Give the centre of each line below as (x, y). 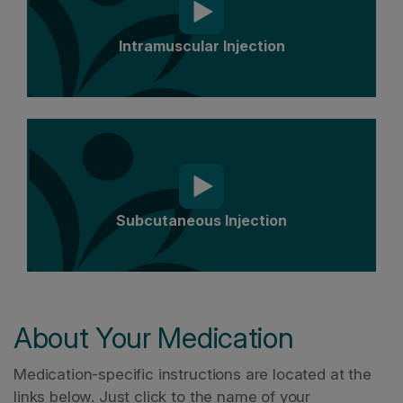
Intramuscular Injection (201, 46)
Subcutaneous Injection (201, 220)
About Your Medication (154, 338)
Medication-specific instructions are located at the (193, 374)
